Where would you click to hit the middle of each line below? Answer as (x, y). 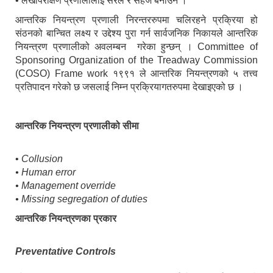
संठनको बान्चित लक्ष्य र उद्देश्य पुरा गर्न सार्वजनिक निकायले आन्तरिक (136, 34)
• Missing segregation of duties (81, 199)
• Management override (66, 186)
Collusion (42, 159)
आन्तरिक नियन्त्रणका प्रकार (66, 219)
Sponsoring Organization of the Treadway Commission (136, 60)
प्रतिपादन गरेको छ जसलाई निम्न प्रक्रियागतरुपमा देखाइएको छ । (129, 87)
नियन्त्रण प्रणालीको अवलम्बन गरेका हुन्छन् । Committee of (136, 47)
